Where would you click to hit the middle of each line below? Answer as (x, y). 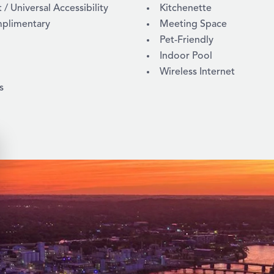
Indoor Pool (186, 56)
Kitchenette (186, 8)
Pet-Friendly (187, 40)
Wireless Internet (197, 72)
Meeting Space (193, 24)
